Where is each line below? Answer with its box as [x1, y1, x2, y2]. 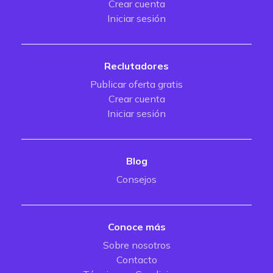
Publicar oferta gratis [90, 78, 183, 90]
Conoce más [107, 221, 166, 233]
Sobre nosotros [102, 239, 171, 251]
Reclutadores [104, 60, 169, 72]
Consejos [116, 173, 157, 185]
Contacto [116, 253, 157, 266]
